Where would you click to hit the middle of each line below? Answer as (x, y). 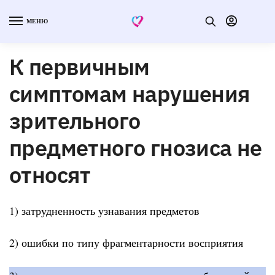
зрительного (75, 120)
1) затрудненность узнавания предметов (104, 210)
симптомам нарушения (130, 93)
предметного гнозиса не (136, 147)
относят (50, 174)
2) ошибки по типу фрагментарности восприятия (126, 243)
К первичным (79, 66)
